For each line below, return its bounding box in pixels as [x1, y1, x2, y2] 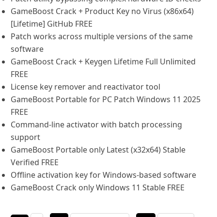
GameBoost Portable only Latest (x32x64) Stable [11, 144, 186, 155]
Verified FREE [11, 157, 59, 168]
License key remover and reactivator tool [11, 81, 161, 92]
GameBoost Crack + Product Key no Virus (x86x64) [11, 6, 194, 16]
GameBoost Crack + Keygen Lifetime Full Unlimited [11, 56, 196, 67]
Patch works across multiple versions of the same [11, 31, 193, 42]
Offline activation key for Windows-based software [11, 170, 197, 180]
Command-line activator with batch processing [11, 119, 183, 130]
